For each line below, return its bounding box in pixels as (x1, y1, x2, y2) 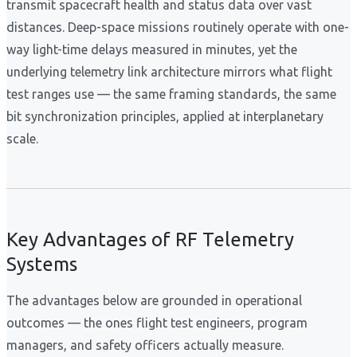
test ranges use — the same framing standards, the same (6, 87, 336, 102)
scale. (6, 131, 38, 147)
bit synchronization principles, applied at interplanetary (6, 109, 324, 124)
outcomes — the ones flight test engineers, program (6, 316, 308, 331)
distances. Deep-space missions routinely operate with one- (6, 20, 349, 35)
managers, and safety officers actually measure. (6, 338, 284, 353)
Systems (6, 253, 77, 276)
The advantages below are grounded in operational (6, 293, 302, 308)
